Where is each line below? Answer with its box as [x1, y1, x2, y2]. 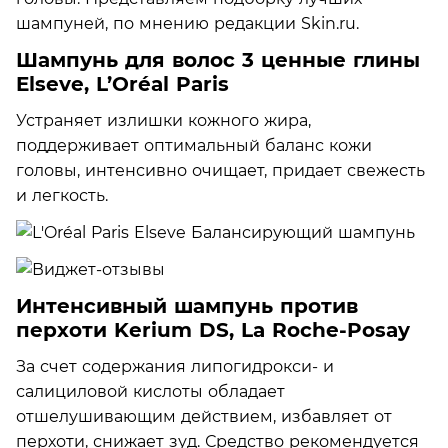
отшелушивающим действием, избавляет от [16, 406, 392, 426]
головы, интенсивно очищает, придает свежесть [16, 160, 425, 180]
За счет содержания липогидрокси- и [16, 356, 334, 376]
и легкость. [16, 185, 108, 205]
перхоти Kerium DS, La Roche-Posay [16, 317, 410, 342]
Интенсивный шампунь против [16, 293, 358, 318]
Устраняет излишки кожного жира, [16, 110, 311, 130]
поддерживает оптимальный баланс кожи [16, 135, 372, 155]
